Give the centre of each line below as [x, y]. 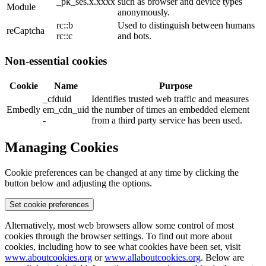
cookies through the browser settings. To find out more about [118, 236]
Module [21, 7]
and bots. [134, 36]
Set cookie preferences [49, 204]
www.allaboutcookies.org [153, 257]
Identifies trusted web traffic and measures [170, 99]
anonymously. [144, 12]
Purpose [175, 85]
